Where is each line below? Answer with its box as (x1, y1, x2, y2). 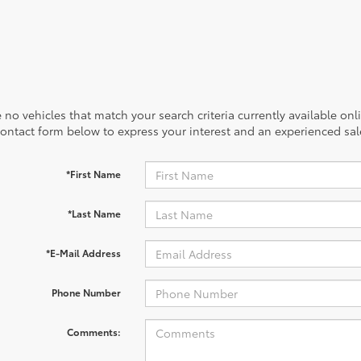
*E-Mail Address (45, 246, 121, 259)
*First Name (65, 167, 121, 180)
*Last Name (67, 206, 121, 220)
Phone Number (51, 285, 121, 299)
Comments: (66, 325, 121, 338)
